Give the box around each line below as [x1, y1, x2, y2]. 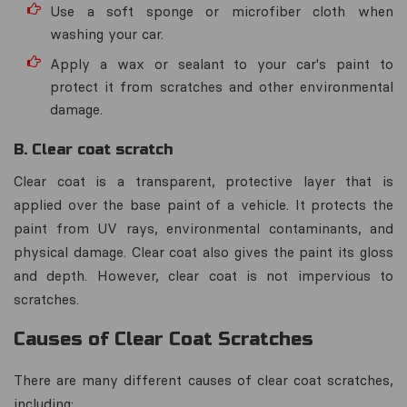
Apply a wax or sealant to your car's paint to [50, 55, 393, 73]
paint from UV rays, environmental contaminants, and [14, 219, 393, 237]
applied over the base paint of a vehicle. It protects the [14, 195, 393, 213]
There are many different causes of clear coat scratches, [14, 371, 393, 389]
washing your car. [50, 25, 164, 43]
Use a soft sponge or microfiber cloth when [50, 2, 393, 20]
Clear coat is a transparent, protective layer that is [14, 172, 393, 190]
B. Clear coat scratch [14, 140, 173, 158]
